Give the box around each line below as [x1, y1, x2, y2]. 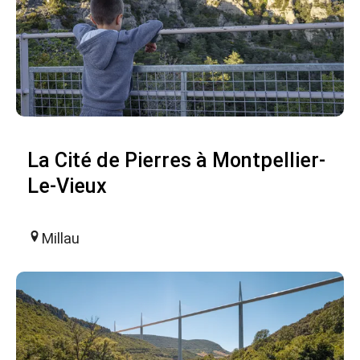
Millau [42, 229, 80, 247]
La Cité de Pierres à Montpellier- [27, 148, 325, 172]
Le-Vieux [27, 174, 107, 198]
